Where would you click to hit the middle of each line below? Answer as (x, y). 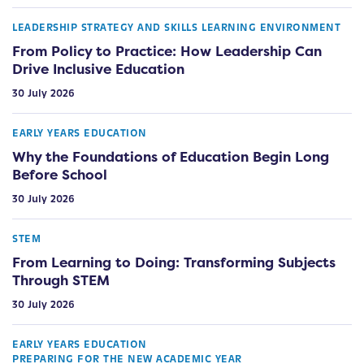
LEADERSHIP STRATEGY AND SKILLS (105, 28)
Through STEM (61, 279)
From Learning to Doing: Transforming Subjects (174, 262)
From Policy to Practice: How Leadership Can (167, 50)
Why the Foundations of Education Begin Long (171, 156)
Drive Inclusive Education (98, 68)
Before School (60, 174)
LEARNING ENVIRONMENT (271, 28)
